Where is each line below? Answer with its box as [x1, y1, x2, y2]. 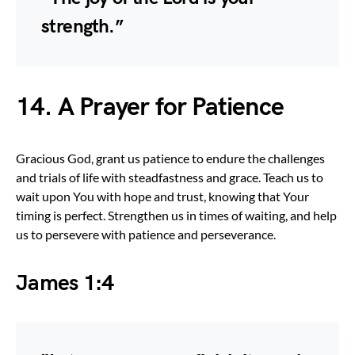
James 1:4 [16, 269, 114, 296]
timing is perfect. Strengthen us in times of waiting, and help [16, 207, 337, 223]
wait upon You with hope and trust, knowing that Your [16, 188, 309, 204]
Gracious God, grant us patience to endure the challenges [16, 150, 325, 166]
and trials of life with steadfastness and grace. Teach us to [16, 169, 323, 185]
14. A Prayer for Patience [16, 91, 284, 123]
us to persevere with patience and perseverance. [16, 226, 276, 242]
